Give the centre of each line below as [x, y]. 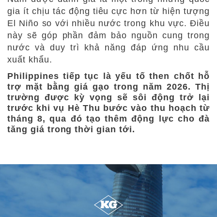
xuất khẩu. [30, 59]
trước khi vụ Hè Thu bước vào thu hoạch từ [108, 108]
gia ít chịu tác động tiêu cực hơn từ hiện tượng [108, 11]
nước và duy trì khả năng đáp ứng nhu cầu [108, 47]
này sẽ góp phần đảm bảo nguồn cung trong [108, 35]
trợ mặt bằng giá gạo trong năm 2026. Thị [108, 86]
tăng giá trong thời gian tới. [71, 129]
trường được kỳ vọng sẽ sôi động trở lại [108, 97]
